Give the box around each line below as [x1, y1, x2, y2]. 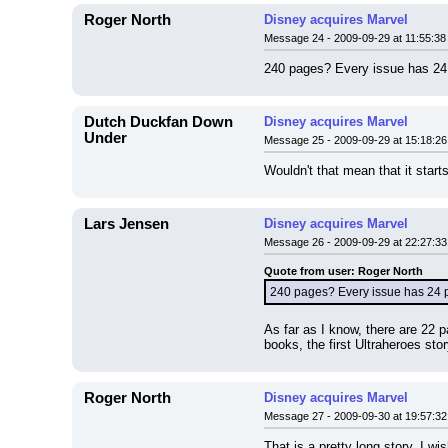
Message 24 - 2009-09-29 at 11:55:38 [264, 32, 446, 44]
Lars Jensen [84, 216, 169, 232]
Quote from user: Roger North [264, 265, 423, 277]
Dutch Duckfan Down [84, 114, 233, 130]
